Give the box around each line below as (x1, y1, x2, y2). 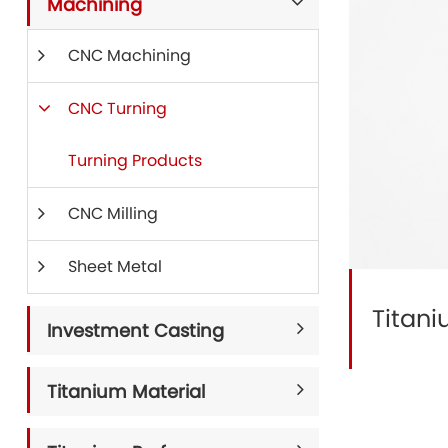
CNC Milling (67, 202, 158, 225)
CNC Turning (67, 97, 167, 120)
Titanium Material (46, 379, 205, 404)
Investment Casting (46, 318, 224, 343)
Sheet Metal (67, 255, 162, 278)
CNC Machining (67, 44, 191, 67)
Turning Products (67, 149, 202, 172)
